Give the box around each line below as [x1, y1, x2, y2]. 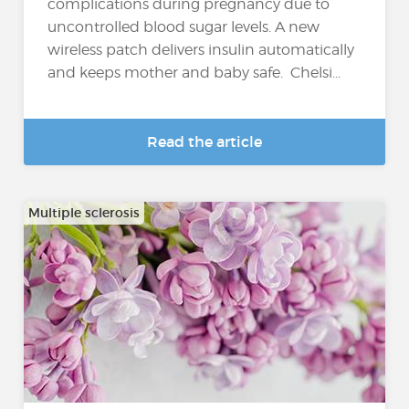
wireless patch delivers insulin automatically [47, 41, 355, 59]
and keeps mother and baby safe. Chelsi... [47, 64, 341, 82]
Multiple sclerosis [28, 204, 141, 221]
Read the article [147, 132, 262, 151]
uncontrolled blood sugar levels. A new [47, 18, 320, 37]
